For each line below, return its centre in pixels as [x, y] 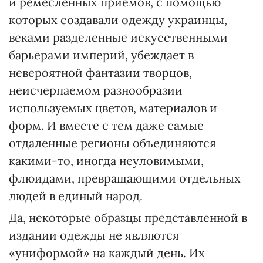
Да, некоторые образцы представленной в [128, 218]
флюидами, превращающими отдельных [125, 178]
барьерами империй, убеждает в [101, 55]
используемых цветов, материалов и [113, 108]
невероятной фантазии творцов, [100, 73]
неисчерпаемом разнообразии [96, 90]
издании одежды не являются [94, 235]
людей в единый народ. [76, 196]
